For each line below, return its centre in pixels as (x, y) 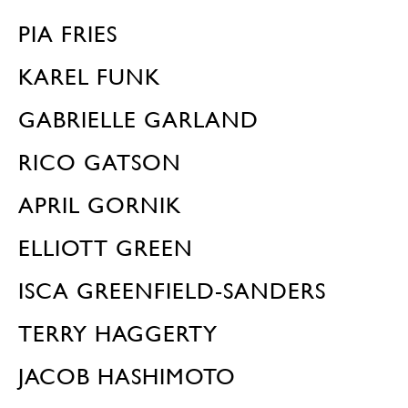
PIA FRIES (68, 34)
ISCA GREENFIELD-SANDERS (172, 291)
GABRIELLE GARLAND (138, 120)
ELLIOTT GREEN (106, 248)
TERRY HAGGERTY (118, 334)
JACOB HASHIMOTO (127, 377)
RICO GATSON (100, 163)
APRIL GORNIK (100, 205)
